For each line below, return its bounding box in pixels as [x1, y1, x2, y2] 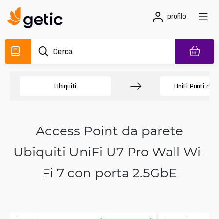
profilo [167, 12, 186, 20]
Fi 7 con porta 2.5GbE [42, 164, 177, 181]
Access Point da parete [36, 122, 183, 139]
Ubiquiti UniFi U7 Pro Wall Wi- [13, 143, 206, 160]
